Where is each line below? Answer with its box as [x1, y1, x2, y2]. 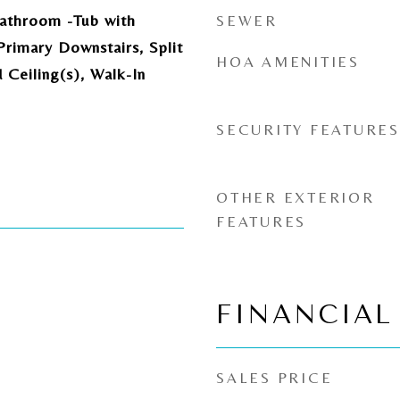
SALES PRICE [216, 369, 333, 387]
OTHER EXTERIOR [216, 188, 375, 206]
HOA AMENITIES [216, 53, 360, 71]
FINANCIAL [216, 299, 393, 329]
